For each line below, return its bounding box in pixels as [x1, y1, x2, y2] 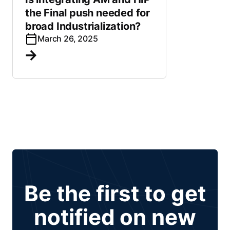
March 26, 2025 [37, 33, 98, 44]
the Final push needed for [25, 7, 150, 19]
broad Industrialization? [25, 20, 141, 32]
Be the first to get [24, 180, 206, 206]
